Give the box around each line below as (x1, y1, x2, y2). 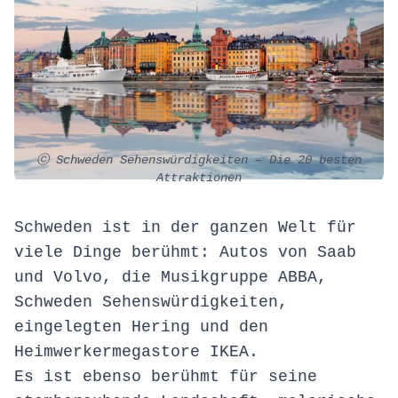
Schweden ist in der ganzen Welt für (14, 219, 356, 237)
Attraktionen (156, 171, 242, 186)
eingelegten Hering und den (14, 318, 268, 337)
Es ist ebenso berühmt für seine (14, 368, 317, 386)
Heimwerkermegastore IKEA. (14, 343, 259, 362)
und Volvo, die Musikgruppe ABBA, (14, 268, 327, 287)
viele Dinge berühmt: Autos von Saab (14, 243, 356, 262)
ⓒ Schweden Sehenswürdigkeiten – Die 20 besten (36, 153, 362, 168)
